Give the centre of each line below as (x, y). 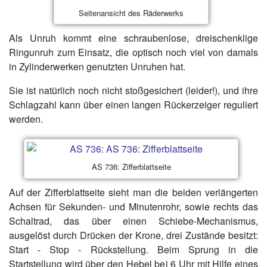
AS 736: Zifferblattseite (131, 167)
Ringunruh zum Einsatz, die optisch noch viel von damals (133, 52)
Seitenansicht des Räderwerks (131, 13)
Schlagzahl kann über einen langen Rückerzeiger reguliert (133, 105)
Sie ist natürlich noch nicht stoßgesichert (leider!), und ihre (133, 91)
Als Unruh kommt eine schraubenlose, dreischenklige (133, 38)
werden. (26, 119)
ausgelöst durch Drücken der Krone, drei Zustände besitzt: (133, 235)
